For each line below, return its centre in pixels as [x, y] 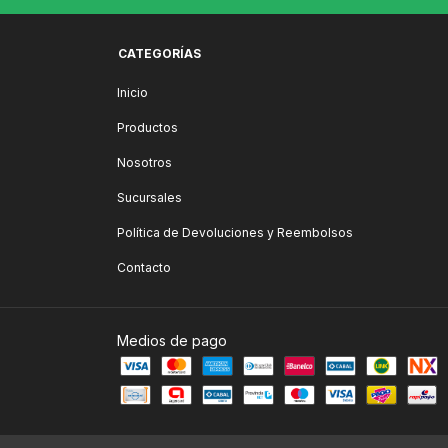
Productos [147, 127]
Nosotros [144, 162]
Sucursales [149, 197]
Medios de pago [172, 340]
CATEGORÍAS [159, 53]
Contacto [144, 267]
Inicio [132, 92]
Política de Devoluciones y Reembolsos [235, 232]
